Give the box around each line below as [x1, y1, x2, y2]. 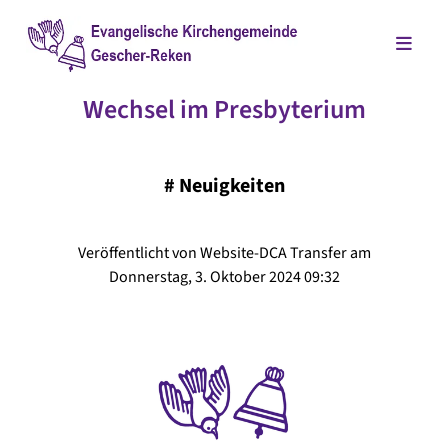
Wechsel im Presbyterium [82, 91, 366, 129]
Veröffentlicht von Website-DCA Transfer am [77, 242, 371, 265]
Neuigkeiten [178, 172, 285, 201]
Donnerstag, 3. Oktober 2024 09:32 [108, 266, 340, 289]
